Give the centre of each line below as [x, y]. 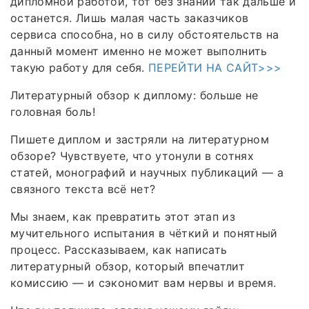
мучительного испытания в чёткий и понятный [144, 233]
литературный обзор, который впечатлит [128, 266]
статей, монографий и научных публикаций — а [147, 172]
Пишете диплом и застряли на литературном [140, 139]
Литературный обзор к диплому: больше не [134, 95]
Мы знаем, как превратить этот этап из [123, 216]
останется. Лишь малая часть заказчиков [130, 18]
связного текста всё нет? [83, 189]
